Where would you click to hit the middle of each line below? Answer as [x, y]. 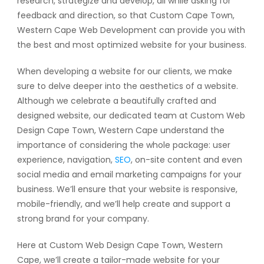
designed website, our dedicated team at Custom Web [131, 115]
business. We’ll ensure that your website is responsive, [127, 189]
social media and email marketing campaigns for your [129, 174]
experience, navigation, [66, 160]
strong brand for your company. [83, 219]
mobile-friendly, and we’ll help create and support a [123, 204]
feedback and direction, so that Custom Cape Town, [126, 15]
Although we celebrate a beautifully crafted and [116, 101]
